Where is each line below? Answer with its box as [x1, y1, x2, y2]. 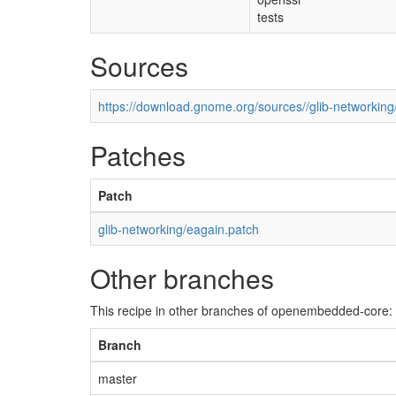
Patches [90, 136, 186, 174]
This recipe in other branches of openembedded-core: [90, 301, 392, 319]
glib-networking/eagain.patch [98, 220, 259, 238]
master [98, 369, 137, 387]
